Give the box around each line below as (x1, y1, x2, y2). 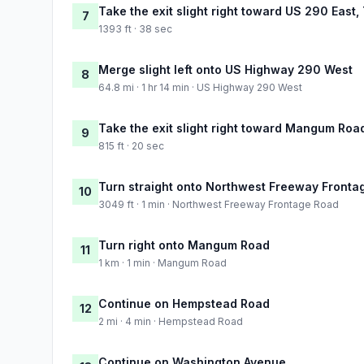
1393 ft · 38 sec (98, 22, 172, 35)
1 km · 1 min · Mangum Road (98, 256, 227, 269)
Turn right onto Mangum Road (98, 237, 270, 252)
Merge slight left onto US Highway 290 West (98, 62, 353, 76)
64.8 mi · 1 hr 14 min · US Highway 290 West (98, 80, 302, 93)
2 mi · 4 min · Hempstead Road (98, 314, 243, 327)
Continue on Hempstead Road (98, 296, 270, 310)
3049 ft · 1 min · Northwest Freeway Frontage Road (98, 197, 339, 210)
